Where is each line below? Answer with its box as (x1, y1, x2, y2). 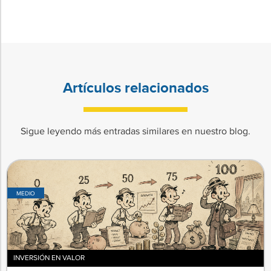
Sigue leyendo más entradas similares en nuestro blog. (21, 123, 250, 138)
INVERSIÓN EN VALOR (13, 252, 85, 263)
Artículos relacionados (62, 76, 209, 98)
